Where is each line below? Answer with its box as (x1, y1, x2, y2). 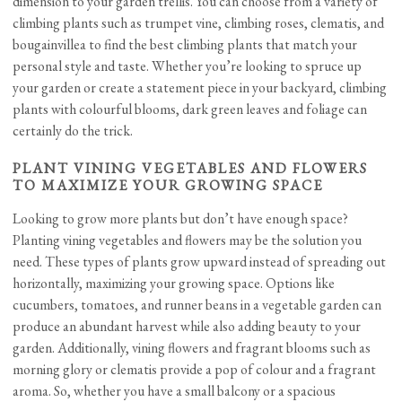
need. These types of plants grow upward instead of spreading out (13, 252, 387, 272)
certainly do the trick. (13, 121, 134, 141)
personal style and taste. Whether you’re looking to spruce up (13, 57, 363, 76)
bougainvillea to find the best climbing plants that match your (13, 35, 358, 55)
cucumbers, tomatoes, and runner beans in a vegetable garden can (13, 295, 382, 315)
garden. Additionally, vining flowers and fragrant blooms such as (13, 338, 371, 358)
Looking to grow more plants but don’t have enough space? (13, 209, 349, 229)
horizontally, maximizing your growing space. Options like (13, 274, 336, 293)
